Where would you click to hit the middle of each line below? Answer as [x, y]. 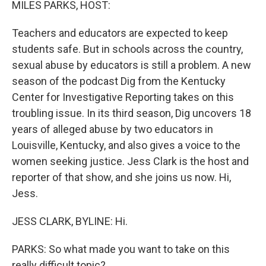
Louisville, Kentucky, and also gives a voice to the [126, 145]
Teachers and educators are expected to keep [120, 33]
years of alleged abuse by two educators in [113, 129]
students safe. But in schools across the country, [127, 49]
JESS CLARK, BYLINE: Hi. [70, 221]
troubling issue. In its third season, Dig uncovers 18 [132, 113]
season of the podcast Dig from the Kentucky [119, 81]
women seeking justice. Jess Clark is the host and [130, 161]
